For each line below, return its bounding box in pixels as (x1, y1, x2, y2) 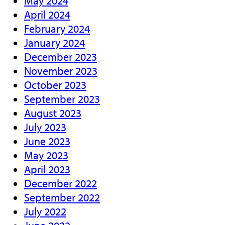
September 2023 (24, 91, 100, 106)
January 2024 (24, 35, 85, 50)
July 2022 (24, 204, 66, 218)
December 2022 (24, 176, 97, 190)
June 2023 (24, 134, 70, 148)
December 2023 (24, 49, 97, 64)
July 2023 (24, 120, 66, 134)
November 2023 (24, 63, 97, 78)
